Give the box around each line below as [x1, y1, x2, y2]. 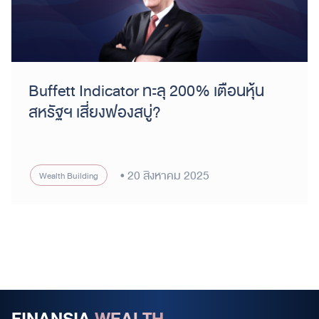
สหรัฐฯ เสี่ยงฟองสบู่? [28, 100, 161, 122]
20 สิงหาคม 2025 [127, 167, 209, 183]
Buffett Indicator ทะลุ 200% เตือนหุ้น [28, 79, 264, 100]
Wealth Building [39, 169, 98, 181]
